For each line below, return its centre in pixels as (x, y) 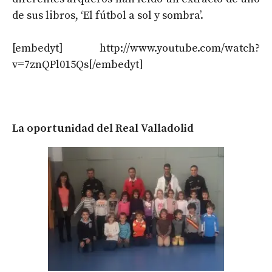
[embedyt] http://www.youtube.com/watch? (136, 48)
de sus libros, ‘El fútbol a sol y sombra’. (108, 15)
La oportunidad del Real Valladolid (103, 128)
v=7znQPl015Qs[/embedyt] (78, 64)
